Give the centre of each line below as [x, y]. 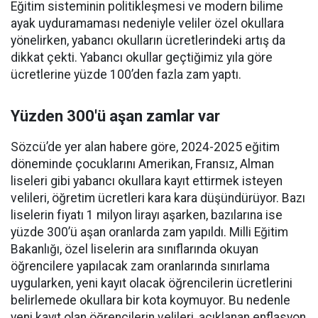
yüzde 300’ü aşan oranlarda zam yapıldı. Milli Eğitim [149, 232]
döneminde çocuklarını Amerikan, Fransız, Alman [142, 164]
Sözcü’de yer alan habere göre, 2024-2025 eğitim [145, 147]
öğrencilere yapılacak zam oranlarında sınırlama [140, 267]
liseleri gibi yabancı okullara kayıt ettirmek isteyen [147, 181]
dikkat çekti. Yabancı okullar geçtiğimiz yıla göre [142, 58]
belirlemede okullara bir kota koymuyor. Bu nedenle [150, 301]
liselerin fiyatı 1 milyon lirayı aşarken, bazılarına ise [147, 215]
